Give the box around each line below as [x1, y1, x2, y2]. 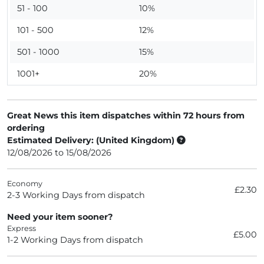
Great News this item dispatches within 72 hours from [7, 110, 245, 121]
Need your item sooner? [7, 212, 113, 222]
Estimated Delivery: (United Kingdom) [7, 135, 177, 146]
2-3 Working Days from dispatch [7, 190, 145, 200]
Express [7, 224, 36, 233]
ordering [7, 123, 45, 133]
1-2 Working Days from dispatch [7, 235, 143, 245]
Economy [7, 179, 42, 188]
